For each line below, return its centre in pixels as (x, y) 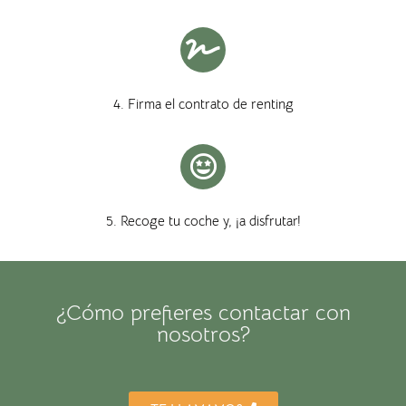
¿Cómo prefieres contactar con (203, 313)
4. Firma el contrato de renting (203, 104)
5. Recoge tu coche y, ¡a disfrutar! (203, 221)
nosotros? (203, 335)
